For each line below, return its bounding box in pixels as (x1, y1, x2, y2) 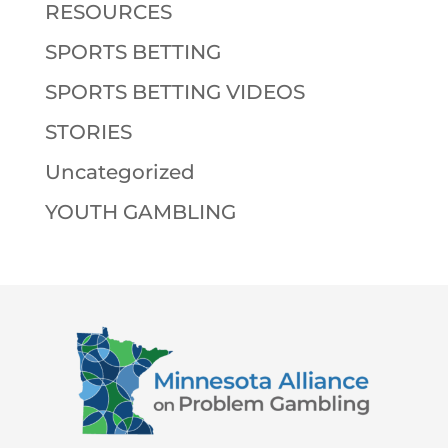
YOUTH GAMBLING (44, 199, 236, 224)
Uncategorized (44, 159, 195, 184)
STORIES (44, 119, 132, 144)
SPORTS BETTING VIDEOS (44, 79, 305, 104)
